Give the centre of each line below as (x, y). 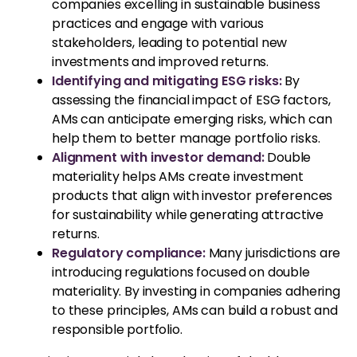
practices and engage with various (158, 23)
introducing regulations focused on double (181, 272)
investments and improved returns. (161, 61)
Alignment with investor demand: (158, 157)
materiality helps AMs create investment (178, 176)
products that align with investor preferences (192, 195)
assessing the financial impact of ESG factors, (192, 100)
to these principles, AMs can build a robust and (195, 310)
